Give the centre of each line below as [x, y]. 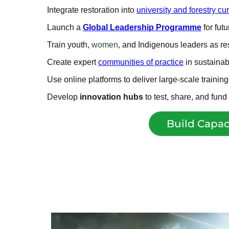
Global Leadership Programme [142, 28]
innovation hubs [111, 97]
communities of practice [141, 62]
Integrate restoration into [92, 10]
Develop [63, 97]
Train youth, [69, 45]
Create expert [73, 62]
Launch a [65, 28]
